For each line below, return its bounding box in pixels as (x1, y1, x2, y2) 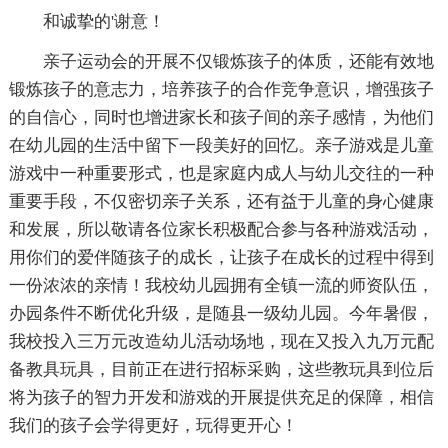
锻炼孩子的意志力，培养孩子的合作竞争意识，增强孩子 (8, 79, 434, 99)
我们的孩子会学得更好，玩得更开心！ (8, 415, 298, 435)
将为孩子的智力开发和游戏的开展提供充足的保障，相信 (8, 387, 434, 407)
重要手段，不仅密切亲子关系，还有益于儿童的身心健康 (8, 191, 434, 211)
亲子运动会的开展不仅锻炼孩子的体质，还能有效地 (42, 51, 434, 71)
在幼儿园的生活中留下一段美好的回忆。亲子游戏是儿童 (8, 135, 434, 155)
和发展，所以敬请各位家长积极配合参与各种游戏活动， (8, 219, 434, 239)
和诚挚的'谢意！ (42, 11, 165, 31)
